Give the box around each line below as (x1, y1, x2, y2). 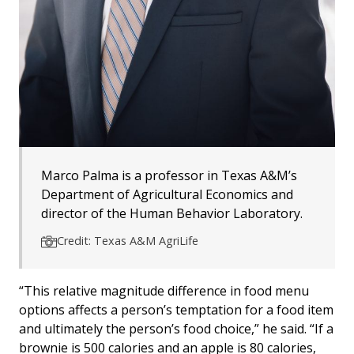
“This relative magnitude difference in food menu (19, 282, 309, 300)
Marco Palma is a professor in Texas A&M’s (41, 167, 297, 185)
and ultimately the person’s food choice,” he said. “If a (19, 320, 333, 338)
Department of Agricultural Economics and (41, 186, 293, 204)
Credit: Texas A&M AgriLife (57, 233, 198, 249)
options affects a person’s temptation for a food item (19, 301, 333, 319)
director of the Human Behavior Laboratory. (41, 205, 303, 223)
